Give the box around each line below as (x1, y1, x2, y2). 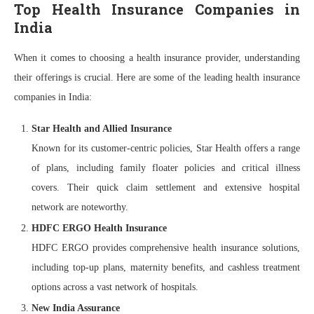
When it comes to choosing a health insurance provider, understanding (14, 52, 300, 63)
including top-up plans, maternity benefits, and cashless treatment (32, 261, 300, 273)
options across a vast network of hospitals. (32, 281, 198, 292)
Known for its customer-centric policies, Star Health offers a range (32, 142, 300, 153)
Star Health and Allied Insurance (32, 123, 172, 134)
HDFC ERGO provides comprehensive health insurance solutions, (32, 242, 300, 253)
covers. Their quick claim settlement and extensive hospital (32, 182, 300, 193)
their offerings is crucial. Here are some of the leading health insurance (14, 71, 300, 83)
